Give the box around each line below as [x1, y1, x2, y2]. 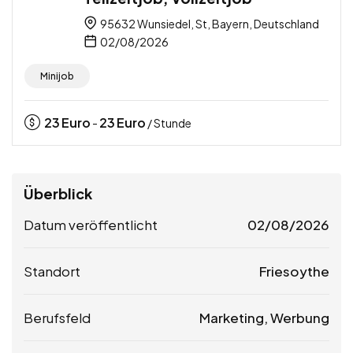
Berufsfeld [24, 308, 91, 326]
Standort [24, 262, 80, 280]
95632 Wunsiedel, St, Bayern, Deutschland [98, 16, 319, 31]
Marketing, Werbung [199, 308, 329, 326]
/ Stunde [146, 115, 191, 130]
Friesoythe [259, 262, 329, 280]
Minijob [40, 69, 74, 82]
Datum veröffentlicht [24, 215, 158, 233]
